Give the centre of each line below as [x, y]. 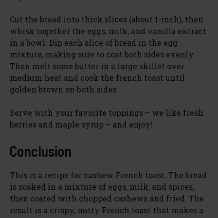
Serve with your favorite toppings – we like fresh [107, 112]
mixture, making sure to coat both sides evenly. [102, 54]
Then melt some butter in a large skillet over [97, 66]
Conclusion [41, 151]
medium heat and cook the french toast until [97, 77]
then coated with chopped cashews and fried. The [107, 198]
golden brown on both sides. [64, 89]
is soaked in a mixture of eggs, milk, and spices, [102, 186]
